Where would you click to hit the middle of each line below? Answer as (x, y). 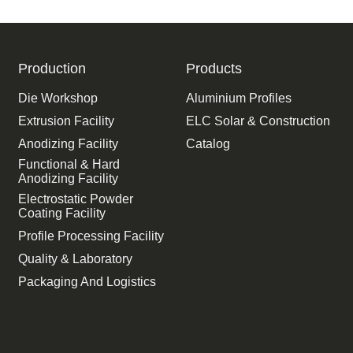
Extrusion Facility (67, 121)
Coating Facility (62, 213)
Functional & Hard (69, 164)
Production (52, 68)
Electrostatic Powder (76, 199)
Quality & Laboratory (76, 258)
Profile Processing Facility (91, 236)
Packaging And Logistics (87, 281)
